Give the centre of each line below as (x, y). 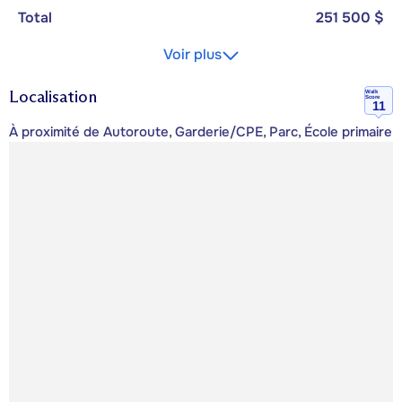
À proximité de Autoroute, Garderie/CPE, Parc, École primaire (201, 132)
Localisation (53, 96)
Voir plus (192, 54)
